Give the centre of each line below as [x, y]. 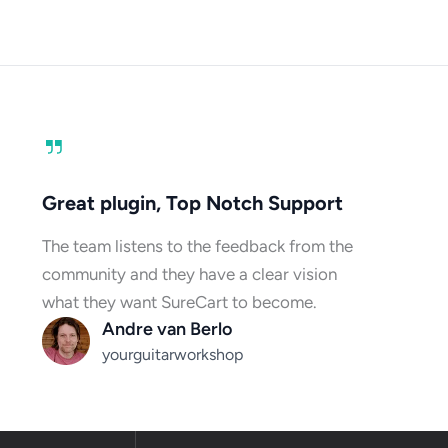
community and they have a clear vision [189, 273]
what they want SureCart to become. [179, 301]
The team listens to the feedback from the [197, 245]
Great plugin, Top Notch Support [192, 202]
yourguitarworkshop [172, 354]
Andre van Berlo [166, 328]
